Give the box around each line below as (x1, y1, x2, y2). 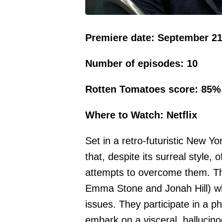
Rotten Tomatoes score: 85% (85, 84, 221, 95)
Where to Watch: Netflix (85, 110, 197, 121)
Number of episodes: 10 (85, 58, 198, 69)
